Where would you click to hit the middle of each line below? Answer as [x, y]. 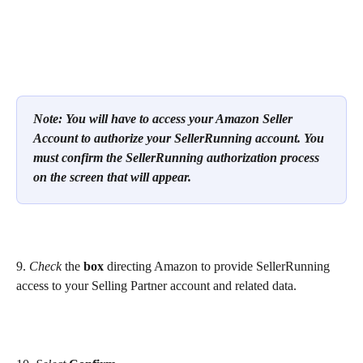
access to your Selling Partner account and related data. [158, 286]
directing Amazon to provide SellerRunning [218, 267]
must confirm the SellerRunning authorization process [178, 158]
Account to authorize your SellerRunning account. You [180, 139]
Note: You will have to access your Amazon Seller [164, 119]
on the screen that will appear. [112, 177]
